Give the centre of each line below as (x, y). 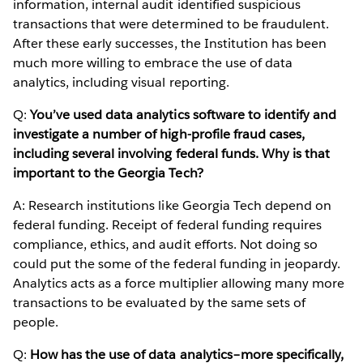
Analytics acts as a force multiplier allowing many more (179, 283)
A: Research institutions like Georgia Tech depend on (172, 205)
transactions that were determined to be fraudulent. (171, 23)
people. (36, 322)
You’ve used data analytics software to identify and (184, 114)
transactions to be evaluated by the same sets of (159, 302)
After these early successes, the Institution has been (170, 43)
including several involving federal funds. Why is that (172, 153)
